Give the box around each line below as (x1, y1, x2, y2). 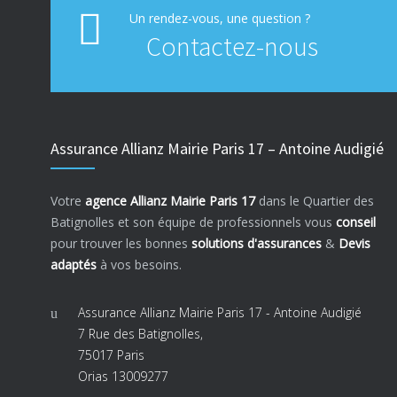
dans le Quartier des (255, 191, 374, 209)
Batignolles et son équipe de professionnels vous (51, 213, 336, 230)
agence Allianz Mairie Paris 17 (85, 191, 255, 209)
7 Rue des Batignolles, (78, 324, 203, 342)
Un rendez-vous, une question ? (129, 9, 310, 27)
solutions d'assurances (191, 234, 322, 252)
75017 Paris (78, 346, 144, 363)
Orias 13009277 (78, 367, 168, 385)
